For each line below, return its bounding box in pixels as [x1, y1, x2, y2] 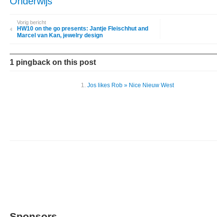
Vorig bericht [17, 19, 46, 25]
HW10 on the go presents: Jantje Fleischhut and [17, 25, 148, 32]
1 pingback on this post [10, 58, 96, 66]
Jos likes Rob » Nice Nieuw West [87, 82, 174, 89]
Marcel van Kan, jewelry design [17, 32, 103, 39]
